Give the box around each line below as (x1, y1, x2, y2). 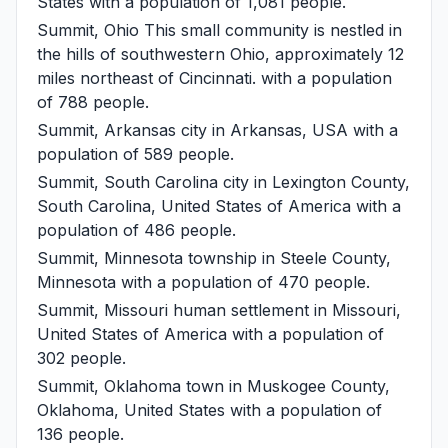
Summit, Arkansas (37, 119, 176, 140)
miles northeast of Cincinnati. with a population (37, 67, 392, 88)
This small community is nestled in (139, 19, 402, 40)
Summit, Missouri (37, 299, 168, 320)
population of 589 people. (37, 143, 234, 164)
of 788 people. (37, 91, 149, 112)
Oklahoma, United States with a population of (37, 399, 382, 420)
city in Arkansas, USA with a (176, 119, 398, 140)
